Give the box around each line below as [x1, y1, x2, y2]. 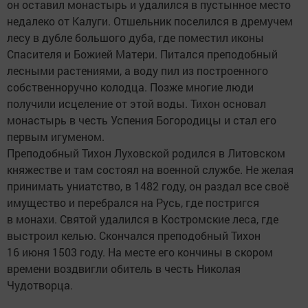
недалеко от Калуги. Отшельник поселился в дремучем [7, 13, 293, 28]
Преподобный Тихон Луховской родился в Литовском [7, 145, 285, 160]
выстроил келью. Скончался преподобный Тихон [7, 228, 261, 243]
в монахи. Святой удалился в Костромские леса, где [7, 211, 278, 226]
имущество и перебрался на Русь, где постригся [7, 195, 259, 210]
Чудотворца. [7, 277, 73, 292]
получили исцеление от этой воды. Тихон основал [7, 96, 266, 111]
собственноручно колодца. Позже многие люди [7, 79, 254, 94]
